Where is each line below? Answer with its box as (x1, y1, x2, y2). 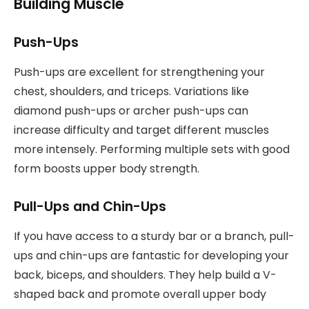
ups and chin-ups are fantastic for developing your (14, 247, 289, 263)
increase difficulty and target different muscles (14, 121, 269, 138)
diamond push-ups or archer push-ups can (14, 102, 248, 119)
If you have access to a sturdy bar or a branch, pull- (14, 228, 295, 244)
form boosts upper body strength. (14, 160, 199, 177)
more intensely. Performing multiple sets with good (14, 141, 290, 157)
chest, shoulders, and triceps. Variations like (14, 83, 249, 99)
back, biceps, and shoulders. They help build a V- (14, 266, 277, 283)
